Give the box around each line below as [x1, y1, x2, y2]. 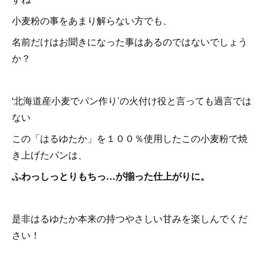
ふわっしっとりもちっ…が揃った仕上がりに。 [12, 169, 210, 183]
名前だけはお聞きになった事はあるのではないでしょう [12, 34, 247, 48]
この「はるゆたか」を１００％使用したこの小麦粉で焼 [12, 131, 247, 145]
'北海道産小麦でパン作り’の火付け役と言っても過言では [12, 93, 252, 107]
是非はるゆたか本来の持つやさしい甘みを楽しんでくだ [12, 211, 247, 225]
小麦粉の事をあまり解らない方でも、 [12, 13, 172, 27]
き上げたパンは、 [12, 147, 87, 161]
